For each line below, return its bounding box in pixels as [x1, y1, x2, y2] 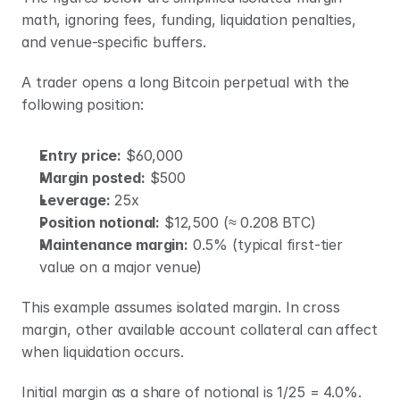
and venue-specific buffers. [21, 33, 206, 51]
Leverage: [39, 191, 111, 209]
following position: [21, 96, 144, 113]
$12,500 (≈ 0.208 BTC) [160, 213, 316, 231]
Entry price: [39, 146, 122, 164]
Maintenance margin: [39, 236, 188, 254]
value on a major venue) [39, 258, 203, 276]
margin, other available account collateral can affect [21, 321, 378, 338]
